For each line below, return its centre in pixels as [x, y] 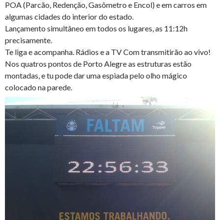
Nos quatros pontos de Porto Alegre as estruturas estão [98, 64]
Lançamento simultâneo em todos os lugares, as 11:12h [96, 28]
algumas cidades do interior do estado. [69, 17]
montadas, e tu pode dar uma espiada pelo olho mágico [96, 76]
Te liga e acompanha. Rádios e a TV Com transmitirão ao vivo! [108, 52]
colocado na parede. [39, 87]
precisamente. [28, 40]
